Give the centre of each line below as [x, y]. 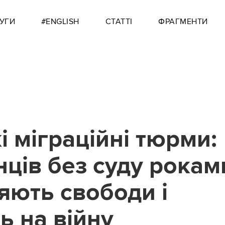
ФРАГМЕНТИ [183, 22]
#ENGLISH [60, 22]
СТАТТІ [119, 22]
